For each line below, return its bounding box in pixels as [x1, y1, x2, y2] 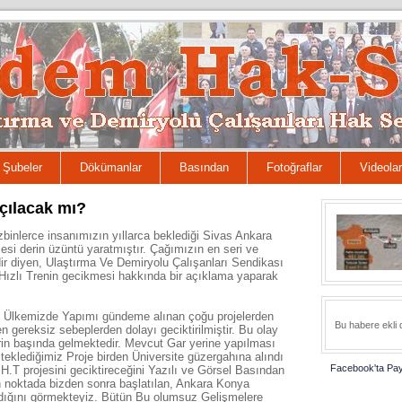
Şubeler [3, 161, 42, 174]
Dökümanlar [80, 161, 142, 174]
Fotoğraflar [267, 161, 322, 174]
